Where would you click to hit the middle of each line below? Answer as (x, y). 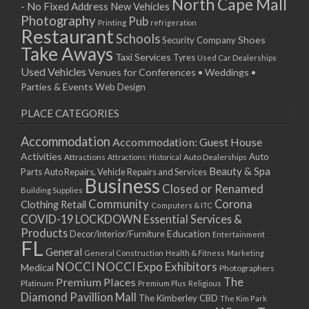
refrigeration (173, 23)
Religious (205, 283)
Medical (37, 268)
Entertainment (239, 235)
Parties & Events (57, 87)
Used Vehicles (53, 72)
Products (44, 233)
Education (189, 234)
